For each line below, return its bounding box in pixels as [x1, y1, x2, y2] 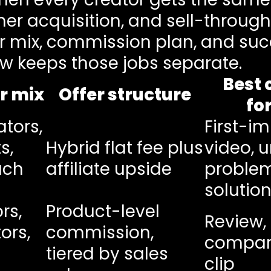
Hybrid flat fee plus [45, 135, 203, 160]
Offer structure [59, 82, 192, 106]
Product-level [45, 199, 160, 223]
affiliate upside [45, 157, 172, 181]
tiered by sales [45, 241, 168, 266]
